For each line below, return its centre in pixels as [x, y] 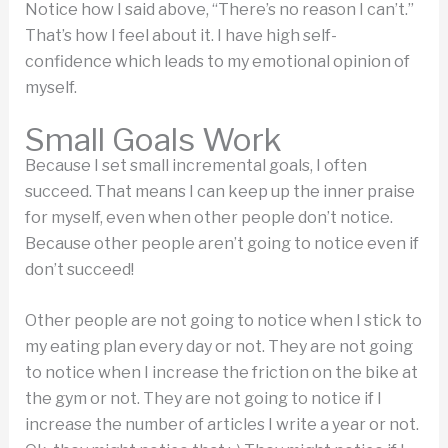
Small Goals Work [153, 139]
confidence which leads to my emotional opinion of [217, 61]
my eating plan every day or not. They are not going [218, 347]
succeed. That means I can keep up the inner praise [219, 191]
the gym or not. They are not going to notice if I [203, 399]
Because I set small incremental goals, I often [195, 165]
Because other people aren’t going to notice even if [221, 243]
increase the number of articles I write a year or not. [221, 425]
